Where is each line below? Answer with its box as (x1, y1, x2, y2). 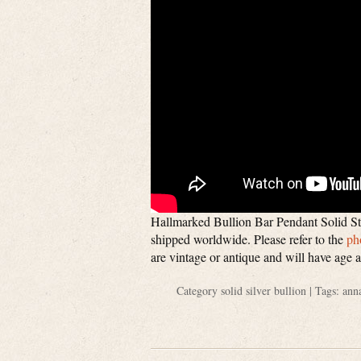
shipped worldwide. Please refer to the (151, 230, 346, 247)
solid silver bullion (220, 283, 306, 298)
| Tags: (305, 283, 342, 298)
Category (176, 283, 221, 298)
